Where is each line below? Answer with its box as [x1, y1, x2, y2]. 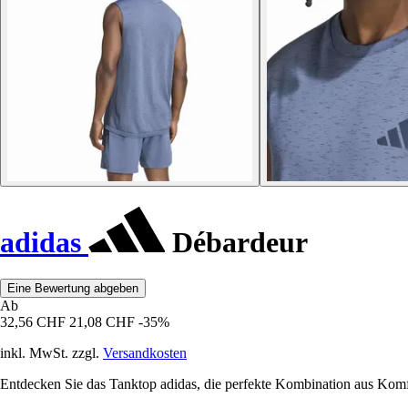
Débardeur [165, 225, 308, 259]
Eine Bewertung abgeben [7, 281, 138, 296]
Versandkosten [103, 345, 187, 362]
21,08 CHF [69, 314, 135, 331]
